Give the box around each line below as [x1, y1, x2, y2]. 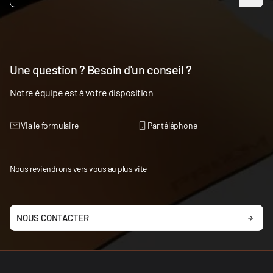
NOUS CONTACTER [16, 212, 90, 223]
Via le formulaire [21, 120, 79, 130]
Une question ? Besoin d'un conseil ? [10, 62, 191, 77]
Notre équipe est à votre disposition [10, 87, 153, 98]
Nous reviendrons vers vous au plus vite [10, 163, 147, 174]
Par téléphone [147, 120, 197, 130]
